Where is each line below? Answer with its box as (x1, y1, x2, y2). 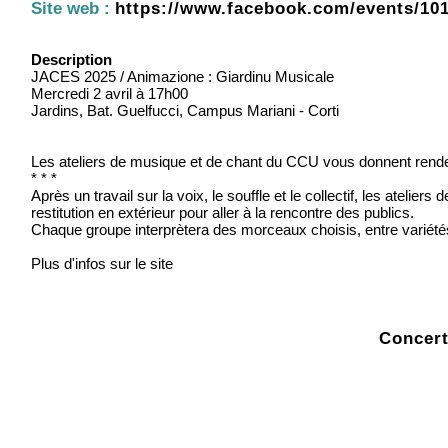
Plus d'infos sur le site (31, 254, 173, 272)
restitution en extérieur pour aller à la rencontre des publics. (31, 203, 414, 221)
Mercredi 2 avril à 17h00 (31, 84, 188, 102)
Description (31, 50, 112, 68)
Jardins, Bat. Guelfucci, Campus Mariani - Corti (31, 101, 339, 119)
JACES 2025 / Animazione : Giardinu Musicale (31, 67, 334, 85)
